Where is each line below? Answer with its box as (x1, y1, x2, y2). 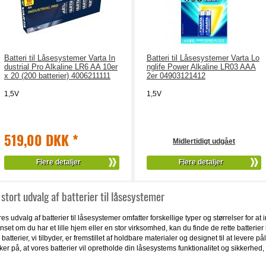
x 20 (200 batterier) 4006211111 (4, 71, 110, 80)
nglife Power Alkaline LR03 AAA (146, 62, 256, 71)
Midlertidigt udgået (173, 137, 236, 145)
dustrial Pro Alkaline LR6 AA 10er (4, 62, 118, 71)
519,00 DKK (4, 130, 72, 150)
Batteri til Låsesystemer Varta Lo (146, 53, 259, 62)
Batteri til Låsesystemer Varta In (4, 53, 115, 62)
